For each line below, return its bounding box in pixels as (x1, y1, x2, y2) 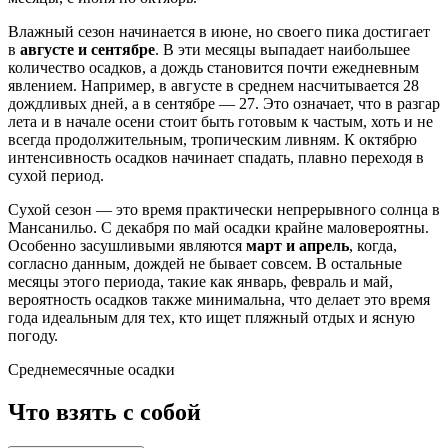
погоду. (8, 327, 58, 345)
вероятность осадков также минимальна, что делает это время (8, 291, 430, 309)
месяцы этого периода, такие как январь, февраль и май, (8, 273, 393, 291)
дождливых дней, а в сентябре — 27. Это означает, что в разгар (8, 95, 440, 113)
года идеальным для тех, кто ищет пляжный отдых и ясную (8, 309, 415, 327)
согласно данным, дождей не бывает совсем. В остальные (8, 255, 402, 273)
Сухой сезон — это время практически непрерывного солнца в (8, 201, 440, 219)
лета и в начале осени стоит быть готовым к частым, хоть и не (8, 113, 433, 131)
